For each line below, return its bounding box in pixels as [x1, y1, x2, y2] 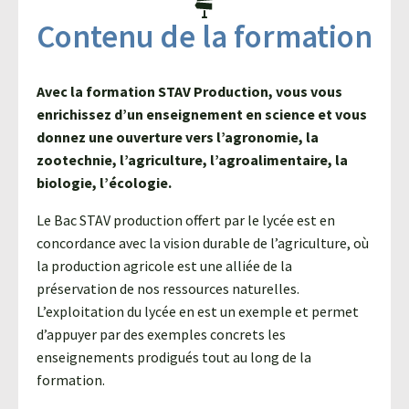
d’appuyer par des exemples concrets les [37, 325, 286, 344]
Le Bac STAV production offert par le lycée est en [37, 211, 335, 230]
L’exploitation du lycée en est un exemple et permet [37, 302, 359, 321]
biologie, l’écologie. [37, 173, 172, 193]
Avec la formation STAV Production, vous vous [37, 82, 342, 101]
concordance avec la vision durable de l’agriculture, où [37, 234, 369, 253]
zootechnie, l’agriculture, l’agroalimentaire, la [37, 151, 348, 170]
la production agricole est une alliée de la [37, 257, 292, 276]
